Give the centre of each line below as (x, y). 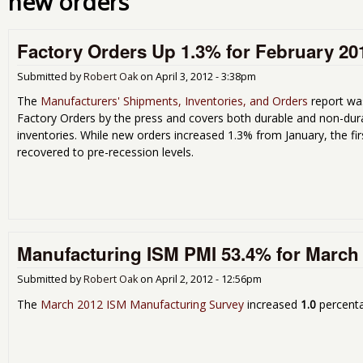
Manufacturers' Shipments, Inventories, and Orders (174, 101)
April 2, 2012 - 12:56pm (209, 280)
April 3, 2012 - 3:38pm (206, 76)
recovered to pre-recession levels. (105, 152)
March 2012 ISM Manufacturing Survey (142, 304)
